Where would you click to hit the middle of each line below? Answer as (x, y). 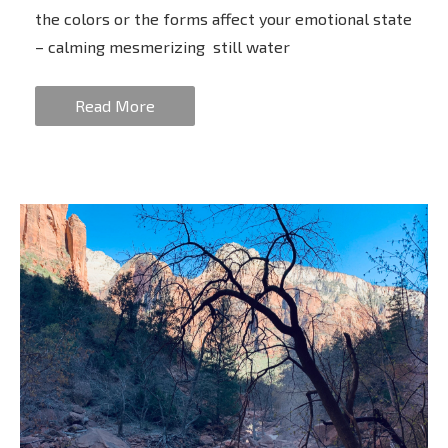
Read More (115, 106)
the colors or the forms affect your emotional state (223, 19)
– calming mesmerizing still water (162, 47)
